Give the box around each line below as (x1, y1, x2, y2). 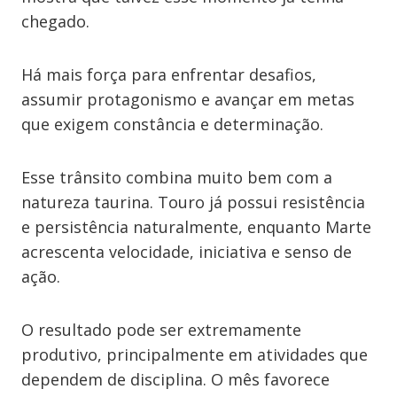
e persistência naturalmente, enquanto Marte (21, 216, 371, 237)
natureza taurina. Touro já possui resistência (21, 191, 365, 213)
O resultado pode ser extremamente (21, 319, 301, 340)
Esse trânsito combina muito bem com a (21, 167, 332, 188)
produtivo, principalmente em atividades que (21, 344, 368, 365)
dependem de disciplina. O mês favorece (21, 369, 330, 390)
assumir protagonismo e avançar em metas (21, 89, 354, 110)
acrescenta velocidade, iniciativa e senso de (21, 241, 352, 262)
